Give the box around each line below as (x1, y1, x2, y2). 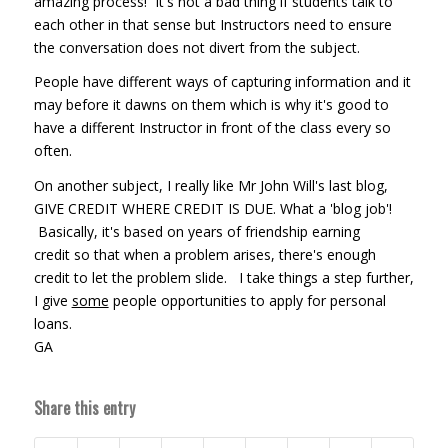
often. (33, 141, 80, 161)
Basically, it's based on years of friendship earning (33, 222, 360, 242)
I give (33, 291, 72, 311)
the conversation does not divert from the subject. (33, 37, 360, 57)
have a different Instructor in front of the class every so (33, 118, 391, 138)
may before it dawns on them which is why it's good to (33, 95, 389, 115)
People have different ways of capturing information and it (33, 72, 411, 92)
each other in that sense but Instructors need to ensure (33, 14, 392, 34)
